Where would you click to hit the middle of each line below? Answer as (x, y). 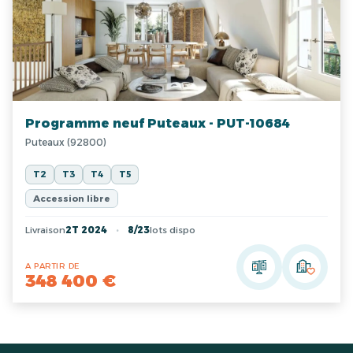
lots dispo (173, 230)
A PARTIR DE (52, 266)
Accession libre (72, 199)
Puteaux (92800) (66, 143)
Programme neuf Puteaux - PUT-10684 (158, 124)
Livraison (45, 230)
